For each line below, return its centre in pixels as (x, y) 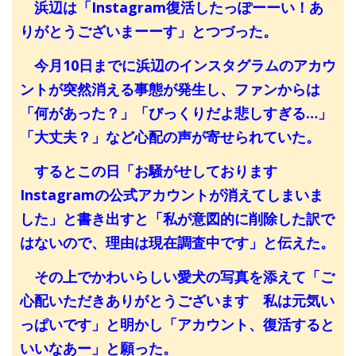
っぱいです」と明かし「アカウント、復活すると (177, 324)
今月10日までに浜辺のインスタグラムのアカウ (178, 65)
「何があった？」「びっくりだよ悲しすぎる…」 (176, 112)
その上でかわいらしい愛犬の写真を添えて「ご (177, 277)
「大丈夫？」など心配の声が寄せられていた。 (170, 136)
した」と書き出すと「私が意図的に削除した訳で (177, 218)
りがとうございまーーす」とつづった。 (149, 31)
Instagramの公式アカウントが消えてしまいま (172, 194)
